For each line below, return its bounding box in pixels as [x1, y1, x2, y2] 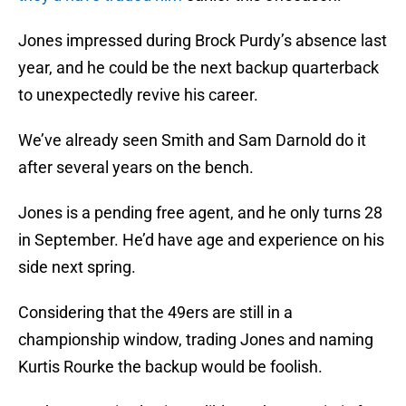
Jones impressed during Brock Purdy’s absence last [18, 30, 387, 50]
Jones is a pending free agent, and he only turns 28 [18, 202, 382, 222]
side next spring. [18, 256, 140, 276]
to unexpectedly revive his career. [18, 84, 262, 104]
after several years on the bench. [18, 157, 257, 177]
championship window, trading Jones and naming [18, 329, 373, 349]
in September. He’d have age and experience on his [18, 229, 384, 249]
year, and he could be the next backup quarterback [18, 57, 379, 77]
